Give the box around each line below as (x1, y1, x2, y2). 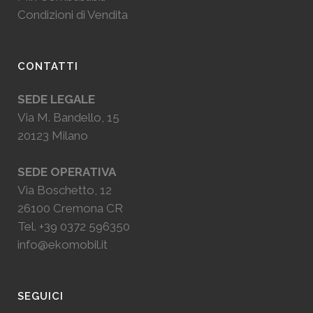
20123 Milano (17, 128, 88, 143)
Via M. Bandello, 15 (17, 110, 119, 124)
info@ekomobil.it (17, 237, 108, 252)
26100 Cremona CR (17, 201, 123, 215)
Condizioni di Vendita (17, 7, 128, 22)
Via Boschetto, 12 (17, 182, 112, 197)
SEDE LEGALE (17, 92, 95, 106)
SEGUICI (17, 289, 64, 303)
